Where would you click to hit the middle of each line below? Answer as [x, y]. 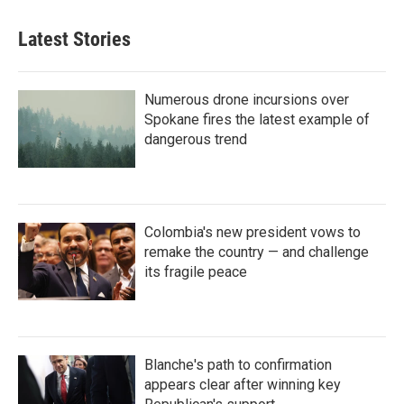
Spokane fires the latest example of [257, 119]
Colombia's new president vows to [252, 232]
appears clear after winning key [243, 384]
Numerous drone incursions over [247, 99]
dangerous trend [196, 139]
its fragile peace [196, 271]
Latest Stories [74, 39]
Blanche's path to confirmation [238, 364]
